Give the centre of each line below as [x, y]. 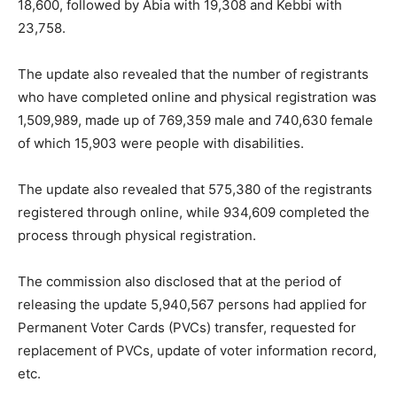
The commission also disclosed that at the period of [179, 282]
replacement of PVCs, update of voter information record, [197, 351]
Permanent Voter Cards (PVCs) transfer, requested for [187, 328]
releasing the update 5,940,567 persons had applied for [192, 305]
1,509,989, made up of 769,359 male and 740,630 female [195, 121]
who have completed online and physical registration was [197, 97]
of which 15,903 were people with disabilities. [161, 144]
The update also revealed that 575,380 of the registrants [195, 190]
